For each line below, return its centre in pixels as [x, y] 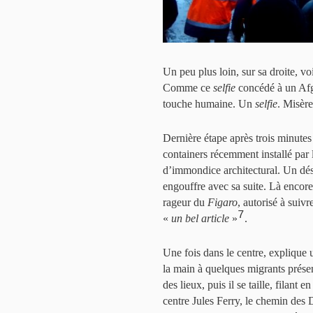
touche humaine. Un [209, 104]
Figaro [223, 203]
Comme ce [188, 88]
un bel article [200, 219]
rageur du [185, 203]
